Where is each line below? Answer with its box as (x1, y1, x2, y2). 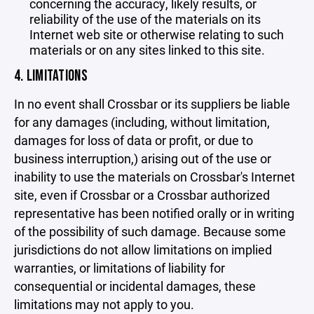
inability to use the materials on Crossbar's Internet (14, 168, 295, 185)
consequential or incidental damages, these (14, 278, 256, 294)
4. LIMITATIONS (14, 67, 88, 86)
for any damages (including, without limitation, (14, 114, 270, 130)
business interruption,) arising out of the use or (14, 150, 271, 167)
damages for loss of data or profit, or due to (14, 132, 253, 149)
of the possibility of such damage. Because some (14, 223, 286, 240)
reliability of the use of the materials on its (29, 11, 261, 27)
